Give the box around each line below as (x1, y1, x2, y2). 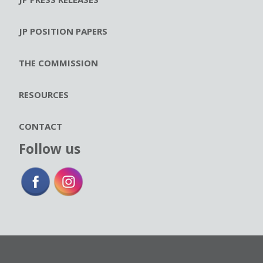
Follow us (19, 139, 80, 158)
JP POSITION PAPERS (19, 25, 107, 37)
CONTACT (19, 120, 62, 132)
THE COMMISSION (19, 56, 98, 69)
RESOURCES (19, 88, 69, 100)
